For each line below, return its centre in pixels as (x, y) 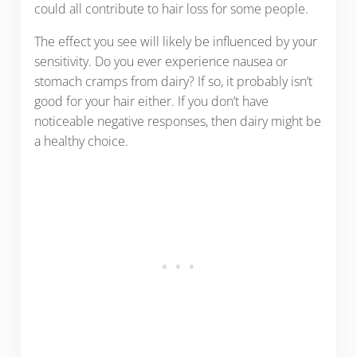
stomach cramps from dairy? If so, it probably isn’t (173, 82)
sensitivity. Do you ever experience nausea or (161, 62)
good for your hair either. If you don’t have (151, 102)
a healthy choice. (81, 141)
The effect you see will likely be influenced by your (175, 42)
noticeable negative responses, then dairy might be (177, 122)
